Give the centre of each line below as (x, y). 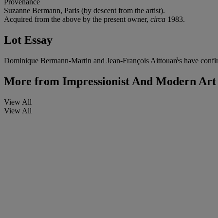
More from (32, 81)
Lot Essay (28, 40)
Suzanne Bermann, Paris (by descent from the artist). (84, 10)
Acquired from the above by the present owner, (77, 19)
